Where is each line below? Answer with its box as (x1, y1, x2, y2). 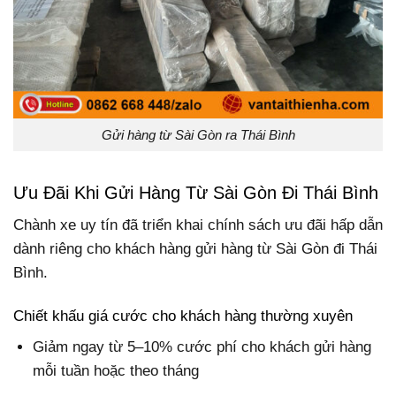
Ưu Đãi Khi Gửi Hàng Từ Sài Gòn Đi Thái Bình (13, 182, 378, 202)
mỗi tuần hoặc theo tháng (33, 362, 200, 380)
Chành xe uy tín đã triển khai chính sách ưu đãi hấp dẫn (13, 216, 383, 233)
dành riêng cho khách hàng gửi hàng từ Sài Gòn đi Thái (13, 240, 377, 257)
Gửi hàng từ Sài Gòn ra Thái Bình (101, 126, 295, 142)
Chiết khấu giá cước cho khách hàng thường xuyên (13, 307, 353, 324)
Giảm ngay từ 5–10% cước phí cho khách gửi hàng (33, 339, 372, 356)
